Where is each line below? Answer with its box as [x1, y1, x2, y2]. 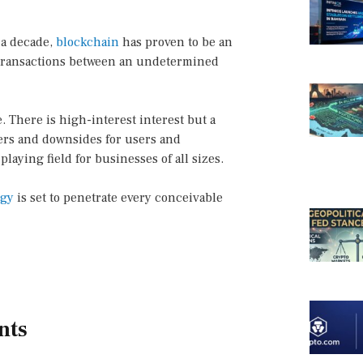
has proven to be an [119, 34, 233, 51]
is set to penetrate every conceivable [14, 190, 223, 207]
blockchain [56, 34, 119, 51]
